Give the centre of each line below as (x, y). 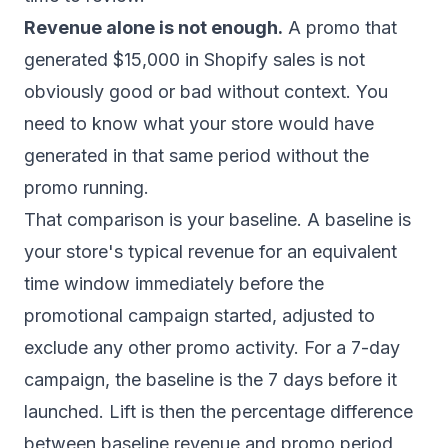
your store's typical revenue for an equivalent (210, 251)
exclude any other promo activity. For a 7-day (212, 347)
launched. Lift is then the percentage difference (218, 411)
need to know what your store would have (199, 123)
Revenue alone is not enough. (153, 27)
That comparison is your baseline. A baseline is (217, 219)
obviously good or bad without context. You (206, 91)
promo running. (86, 187)
